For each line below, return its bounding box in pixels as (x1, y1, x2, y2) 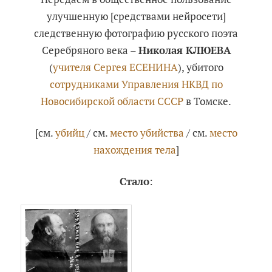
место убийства (109, 126, 184, 140)
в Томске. (183, 94, 231, 109)
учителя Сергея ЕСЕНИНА (52, 60, 178, 75)
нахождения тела (93, 143, 176, 157)
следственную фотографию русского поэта (34, 26, 238, 41)
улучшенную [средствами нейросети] (46, 9, 226, 24)
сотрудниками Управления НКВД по (49, 77, 223, 92)
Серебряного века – (41, 43, 138, 58)
